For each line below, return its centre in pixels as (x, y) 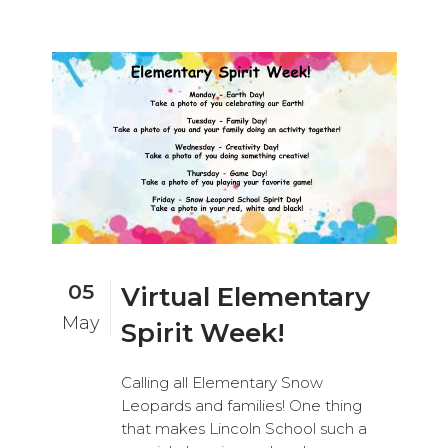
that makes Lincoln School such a (243, 429)
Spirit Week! (202, 333)
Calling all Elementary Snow (221, 383)
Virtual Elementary (245, 297)
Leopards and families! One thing (241, 406)
